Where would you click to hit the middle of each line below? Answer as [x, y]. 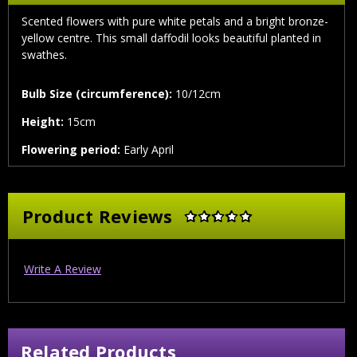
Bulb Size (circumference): [97, 94]
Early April [147, 150]
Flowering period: [71, 150]
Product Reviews [97, 216]
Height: [43, 122]
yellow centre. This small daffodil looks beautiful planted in [171, 38]
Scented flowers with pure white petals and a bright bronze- [175, 22]
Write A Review [62, 269]
